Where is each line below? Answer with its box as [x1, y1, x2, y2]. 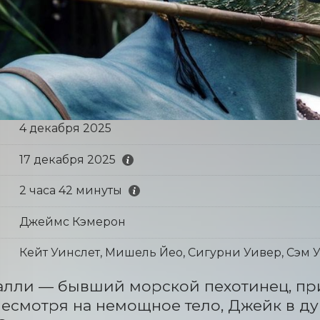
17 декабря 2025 [19, 152, 116, 166]
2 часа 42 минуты [19, 184, 122, 198]
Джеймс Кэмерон [19, 214, 126, 229]
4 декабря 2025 [19, 121, 111, 135]
